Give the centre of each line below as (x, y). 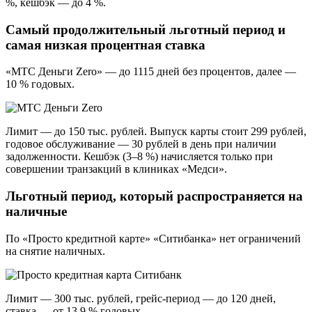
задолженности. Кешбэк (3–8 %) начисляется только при (139, 157)
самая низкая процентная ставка (106, 45)
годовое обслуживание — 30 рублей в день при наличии (141, 144)
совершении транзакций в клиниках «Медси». (116, 169)
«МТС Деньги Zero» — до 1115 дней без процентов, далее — (151, 72)
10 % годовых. (40, 84)
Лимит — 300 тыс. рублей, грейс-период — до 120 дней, (141, 298)
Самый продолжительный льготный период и (146, 29)
